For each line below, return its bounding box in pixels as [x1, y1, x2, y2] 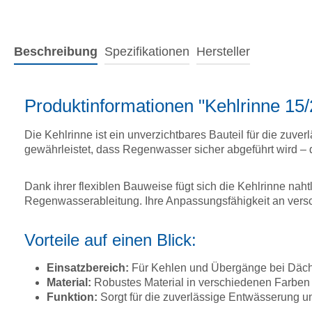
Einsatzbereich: [47, 262, 129, 274]
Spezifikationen [104, 45, 189, 59]
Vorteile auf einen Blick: [24, 231, 196, 250]
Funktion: [47, 291, 97, 304]
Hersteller [196, 45, 250, 59]
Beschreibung [14, 45, 97, 59]
